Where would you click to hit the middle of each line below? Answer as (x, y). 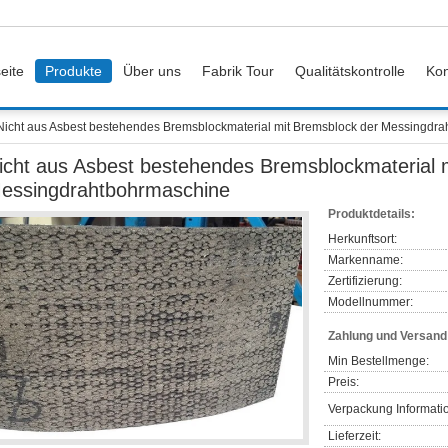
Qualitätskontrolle (350, 71)
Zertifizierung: (365, 281)
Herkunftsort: (362, 239)
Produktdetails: (371, 214)
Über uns (152, 71)
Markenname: (365, 260)
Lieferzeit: (354, 436)
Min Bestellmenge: (378, 361)
